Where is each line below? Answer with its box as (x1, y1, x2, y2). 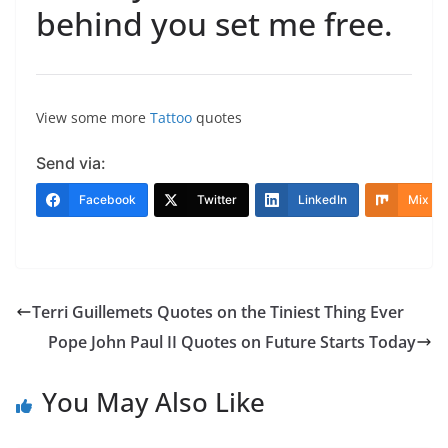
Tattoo (150, 107, 192, 127)
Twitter (197, 191, 237, 207)
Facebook (79, 191, 136, 207)
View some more (36, 107, 150, 127)
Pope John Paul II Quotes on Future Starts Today (48, 330, 416, 353)
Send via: (36, 152, 106, 173)
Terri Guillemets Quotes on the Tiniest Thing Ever (32, 300, 404, 323)
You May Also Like (42, 383, 265, 420)
